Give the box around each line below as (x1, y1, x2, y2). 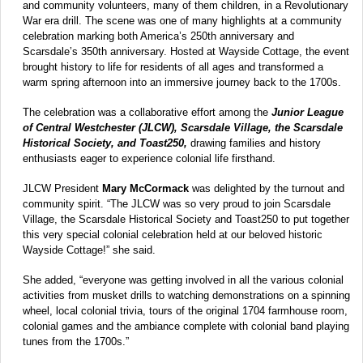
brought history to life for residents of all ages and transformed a (23, 60, 323, 73)
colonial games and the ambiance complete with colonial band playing (23, 319, 349, 332)
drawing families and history (187, 136, 321, 149)
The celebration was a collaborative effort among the (23, 105, 271, 118)
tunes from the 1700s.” (23, 335, 129, 348)
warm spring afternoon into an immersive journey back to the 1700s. (23, 75, 341, 88)
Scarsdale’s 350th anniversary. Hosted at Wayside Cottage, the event (23, 45, 349, 58)
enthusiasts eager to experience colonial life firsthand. (23, 152, 275, 164)
